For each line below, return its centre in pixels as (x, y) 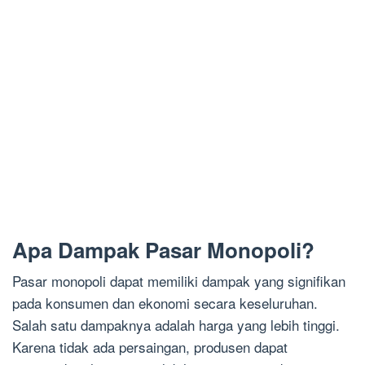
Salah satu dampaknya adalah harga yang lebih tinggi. (176, 325)
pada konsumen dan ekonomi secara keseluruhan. (165, 303)
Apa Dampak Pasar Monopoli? (163, 250)
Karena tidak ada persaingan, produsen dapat (150, 347)
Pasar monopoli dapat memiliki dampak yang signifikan (179, 281)
